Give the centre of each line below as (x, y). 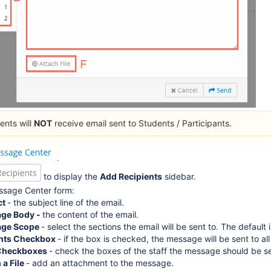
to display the (72, 177)
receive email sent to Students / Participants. (142, 123)
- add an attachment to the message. (100, 263)
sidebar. (179, 177)
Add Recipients (131, 177)
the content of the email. (90, 215)
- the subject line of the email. (66, 203)
